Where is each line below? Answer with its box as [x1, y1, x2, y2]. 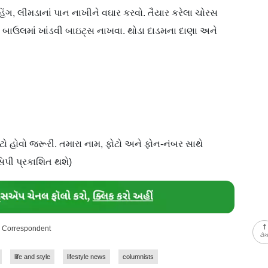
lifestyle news [67, 252, 106, 260]
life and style [14, 252, 50, 260]
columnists [123, 252, 154, 260]
